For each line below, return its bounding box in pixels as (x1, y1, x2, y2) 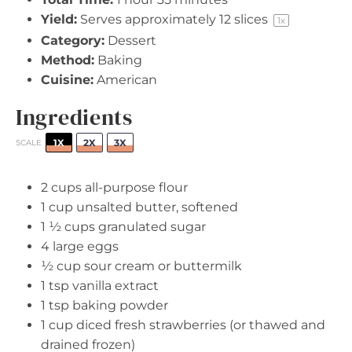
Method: (41, 53, 94, 68)
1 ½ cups (41, 219, 95, 234)
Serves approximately (80, 12, 219, 27)
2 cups (41, 180, 82, 195)
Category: (41, 33, 104, 48)
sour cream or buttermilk (81, 258, 242, 273)
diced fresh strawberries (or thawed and (73, 317, 325, 332)
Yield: (41, 12, 77, 27)
